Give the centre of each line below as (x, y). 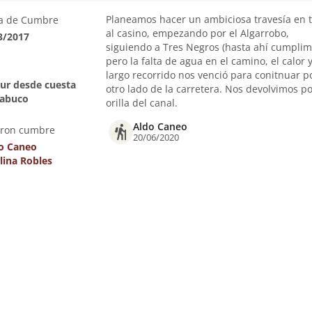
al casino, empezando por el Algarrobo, (197, 33)
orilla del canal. (141, 103)
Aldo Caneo (160, 126)
